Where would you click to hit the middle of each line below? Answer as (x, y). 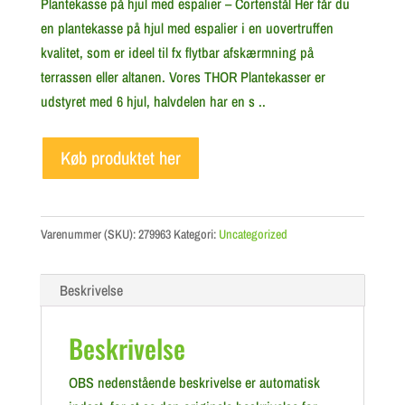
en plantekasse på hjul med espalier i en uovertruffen (187, 28)
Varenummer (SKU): (89, 234)
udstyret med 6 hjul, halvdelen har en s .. (153, 101)
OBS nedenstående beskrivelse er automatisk (194, 382)
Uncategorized (253, 234)
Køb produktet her (120, 158)
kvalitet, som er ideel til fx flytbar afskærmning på (177, 52)
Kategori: (196, 234)
